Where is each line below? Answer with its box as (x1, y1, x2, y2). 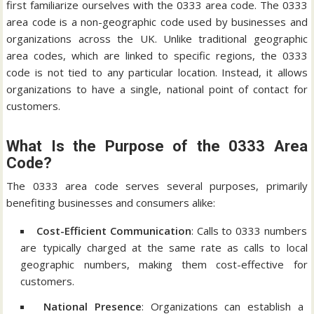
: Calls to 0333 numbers (191, 223, 307, 238)
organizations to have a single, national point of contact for (6, 81, 308, 96)
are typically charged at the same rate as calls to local (20, 240, 308, 254)
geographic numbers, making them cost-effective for (20, 257, 308, 271)
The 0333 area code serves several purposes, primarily (6, 178, 308, 193)
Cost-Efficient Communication (36, 223, 191, 238)
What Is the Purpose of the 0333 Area (6, 137, 308, 155)
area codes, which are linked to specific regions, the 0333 (6, 48, 308, 62)
